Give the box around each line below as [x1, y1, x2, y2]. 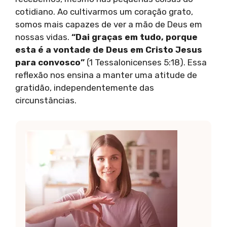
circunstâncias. [15, 95, 77, 106]
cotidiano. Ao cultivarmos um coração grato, [15, 7, 193, 17]
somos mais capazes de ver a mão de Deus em [15, 19, 202, 30]
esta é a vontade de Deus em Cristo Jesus [15, 45, 202, 55]
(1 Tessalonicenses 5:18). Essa [85, 57, 207, 68]
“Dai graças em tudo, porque [71, 32, 198, 43]
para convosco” [15, 57, 85, 68]
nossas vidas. [15, 32, 71, 43]
